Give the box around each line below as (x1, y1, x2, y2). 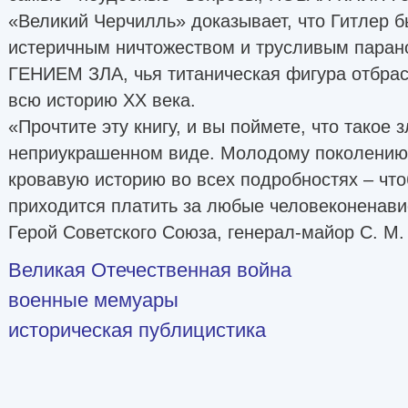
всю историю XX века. (8, 89, 196, 110)
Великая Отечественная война (8, 258, 291, 281)
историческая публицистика (8, 318, 266, 342)
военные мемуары (8, 288, 178, 311)
